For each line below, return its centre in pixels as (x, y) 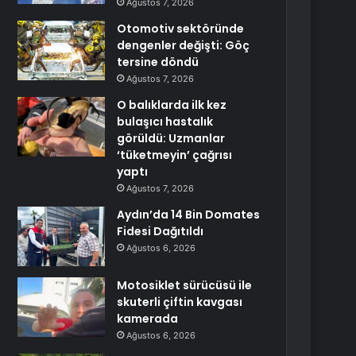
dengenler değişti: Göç (184, 45)
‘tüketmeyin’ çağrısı (175, 155)
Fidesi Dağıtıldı (161, 231)
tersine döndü (158, 62)
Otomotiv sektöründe (181, 29)
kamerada (148, 319)
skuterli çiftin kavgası (180, 302)
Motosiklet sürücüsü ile (185, 285)
